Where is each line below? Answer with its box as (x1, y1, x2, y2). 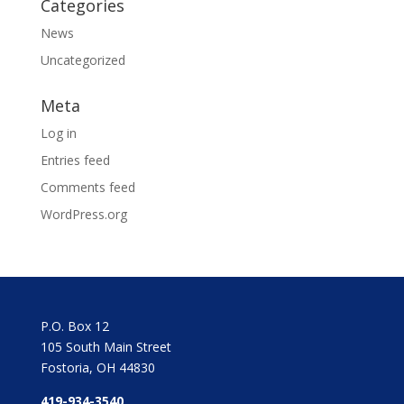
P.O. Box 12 (40, 317, 109, 335)
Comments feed (40, 179, 135, 196)
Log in (40, 124, 77, 142)
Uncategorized (40, 51, 125, 69)
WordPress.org (40, 206, 127, 223)
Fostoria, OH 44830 (40, 359, 155, 376)
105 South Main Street (40, 338, 171, 355)
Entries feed (40, 151, 110, 169)
